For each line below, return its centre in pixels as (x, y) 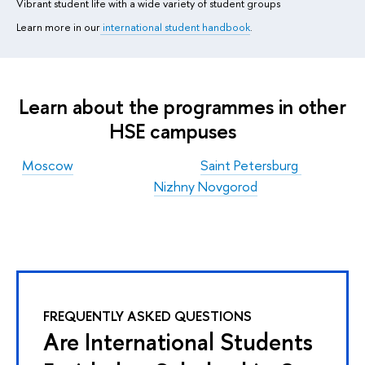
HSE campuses (173, 132)
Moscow (47, 165)
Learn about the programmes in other (182, 107)
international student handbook (175, 27)
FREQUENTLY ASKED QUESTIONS (147, 316)
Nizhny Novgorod (205, 186)
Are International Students (178, 342)
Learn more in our (58, 27)
